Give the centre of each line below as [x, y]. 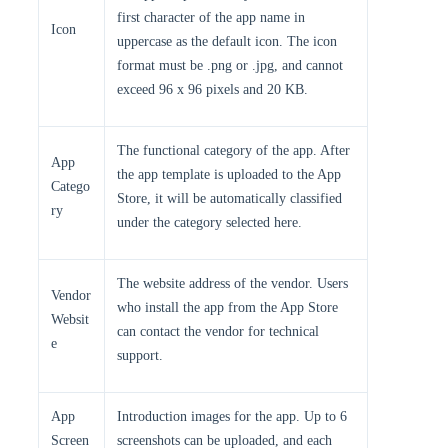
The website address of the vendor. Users [232, 283]
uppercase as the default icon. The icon [227, 41]
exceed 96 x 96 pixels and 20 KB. [212, 89]
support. [140, 355]
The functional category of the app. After [233, 150]
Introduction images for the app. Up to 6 [232, 416]
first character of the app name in [211, 17]
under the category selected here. [209, 222]
